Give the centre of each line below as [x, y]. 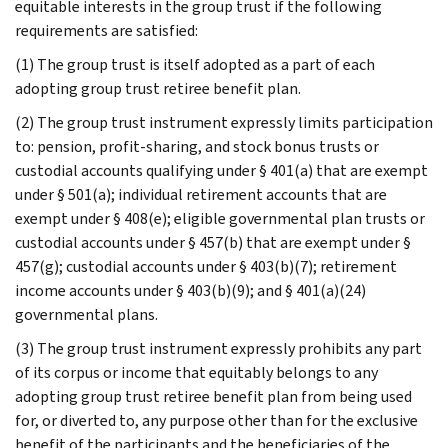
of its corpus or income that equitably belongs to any [196, 372]
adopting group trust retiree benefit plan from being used [213, 396]
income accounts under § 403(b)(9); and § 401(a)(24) [190, 290]
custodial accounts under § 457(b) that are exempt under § [213, 242]
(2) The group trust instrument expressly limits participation [224, 122]
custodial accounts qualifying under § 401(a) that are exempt [221, 170]
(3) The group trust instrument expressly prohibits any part [218, 348]
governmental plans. [86, 314]
